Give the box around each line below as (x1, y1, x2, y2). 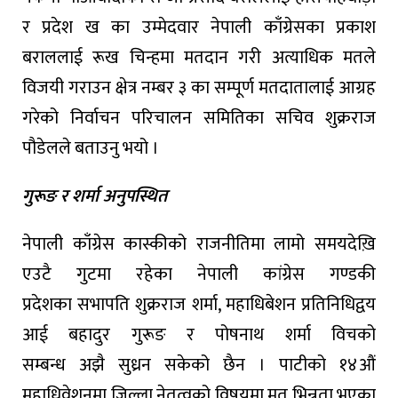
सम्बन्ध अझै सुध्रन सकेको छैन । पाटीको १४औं (22, 349, 376, 380)
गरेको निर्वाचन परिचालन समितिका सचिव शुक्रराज (22, 102, 376, 133)
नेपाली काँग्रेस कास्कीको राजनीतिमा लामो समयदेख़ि (22, 228, 376, 259)
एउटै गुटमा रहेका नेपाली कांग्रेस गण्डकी (22, 259, 376, 290)
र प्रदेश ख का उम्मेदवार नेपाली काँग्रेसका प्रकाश (22, 12, 376, 43)
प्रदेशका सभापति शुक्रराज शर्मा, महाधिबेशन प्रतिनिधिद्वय (22, 289, 376, 320)
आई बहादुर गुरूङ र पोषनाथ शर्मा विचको (22, 319, 376, 350)
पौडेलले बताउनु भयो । (22, 132, 159, 163)
